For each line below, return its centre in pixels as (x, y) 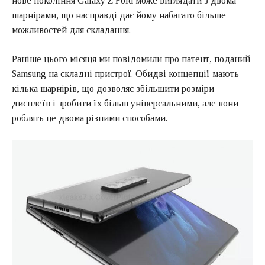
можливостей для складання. (71, 30)
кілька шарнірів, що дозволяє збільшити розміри (113, 88)
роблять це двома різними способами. (90, 118)
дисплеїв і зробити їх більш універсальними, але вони (125, 103)
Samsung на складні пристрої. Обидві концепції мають (125, 73)
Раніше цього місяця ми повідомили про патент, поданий (131, 59)
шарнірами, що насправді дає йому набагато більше (119, 15)
